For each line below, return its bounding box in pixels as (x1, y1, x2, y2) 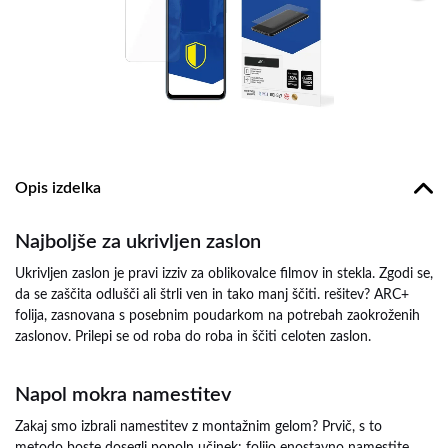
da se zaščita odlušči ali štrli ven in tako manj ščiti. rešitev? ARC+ (15, 288, 409, 302)
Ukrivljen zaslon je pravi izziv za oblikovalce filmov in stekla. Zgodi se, (15, 267, 433, 281)
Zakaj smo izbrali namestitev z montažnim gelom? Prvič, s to (15, 420, 382, 434)
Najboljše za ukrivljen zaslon (15, 232, 261, 252)
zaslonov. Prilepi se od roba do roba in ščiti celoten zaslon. (15, 330, 371, 344)
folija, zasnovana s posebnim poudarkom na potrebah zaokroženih (15, 309, 420, 323)
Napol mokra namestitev (15, 385, 231, 405)
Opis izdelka (15, 179, 101, 196)
